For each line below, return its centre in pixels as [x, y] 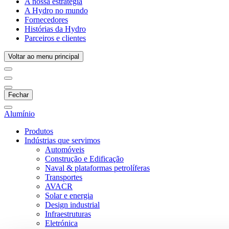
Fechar [18, 95]
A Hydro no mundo [56, 10]
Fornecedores [46, 20]
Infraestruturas [68, 214]
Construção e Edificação [84, 159]
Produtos [39, 131]
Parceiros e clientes [55, 38]
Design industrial [72, 205]
